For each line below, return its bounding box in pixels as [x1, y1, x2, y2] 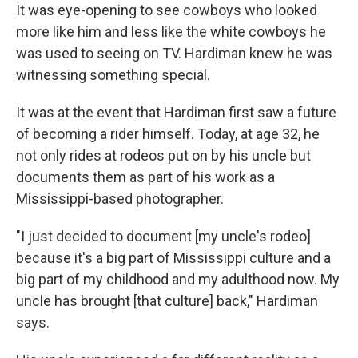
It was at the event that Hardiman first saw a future [16, 103, 336, 121]
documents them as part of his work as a [16, 168, 275, 185]
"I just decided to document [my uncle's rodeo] [16, 227, 311, 245]
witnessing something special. [16, 66, 210, 83]
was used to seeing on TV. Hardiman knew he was [16, 44, 332, 62]
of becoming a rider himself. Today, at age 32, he [16, 125, 320, 142]
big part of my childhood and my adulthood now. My [16, 270, 340, 288]
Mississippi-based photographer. [16, 189, 224, 207]
